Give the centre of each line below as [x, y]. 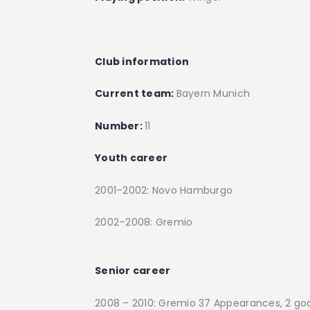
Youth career [131, 158]
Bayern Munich [213, 94]
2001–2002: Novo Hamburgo [164, 190]
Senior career [133, 271]
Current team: [136, 94]
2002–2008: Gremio [144, 222]
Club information [142, 61]
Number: [120, 126]
